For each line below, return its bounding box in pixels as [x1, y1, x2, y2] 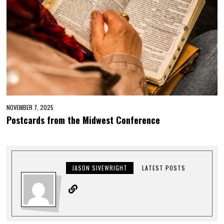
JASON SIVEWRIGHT [72, 163, 128, 172]
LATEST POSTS [142, 163, 186, 172]
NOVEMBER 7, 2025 [6, 103, 54, 112]
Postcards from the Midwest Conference [6, 113, 163, 127]
